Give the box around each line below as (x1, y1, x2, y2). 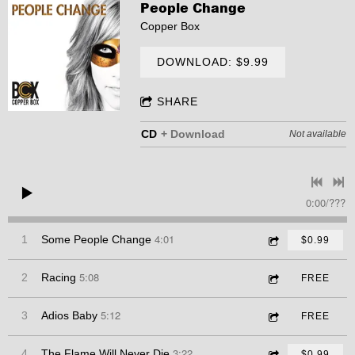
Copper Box (140, 20, 200, 33)
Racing (41, 271, 76, 284)
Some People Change (41, 233, 151, 246)
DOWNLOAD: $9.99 (157, 55, 269, 69)
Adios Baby (41, 309, 97, 323)
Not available (289, 128, 347, 140)
